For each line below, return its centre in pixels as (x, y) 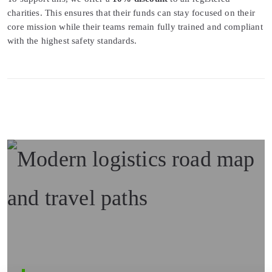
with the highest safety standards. (72, 41)
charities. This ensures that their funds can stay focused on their (131, 13)
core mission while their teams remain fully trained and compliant (135, 27)
